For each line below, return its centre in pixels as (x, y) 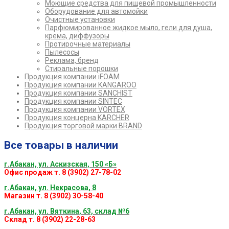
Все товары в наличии (61, 145)
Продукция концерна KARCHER (77, 118)
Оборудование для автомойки (96, 12)
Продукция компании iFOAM (72, 77)
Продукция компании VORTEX (75, 110)
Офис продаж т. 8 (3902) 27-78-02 (63, 173)
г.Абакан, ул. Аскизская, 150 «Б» (60, 164)
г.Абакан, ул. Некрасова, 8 (50, 188)
